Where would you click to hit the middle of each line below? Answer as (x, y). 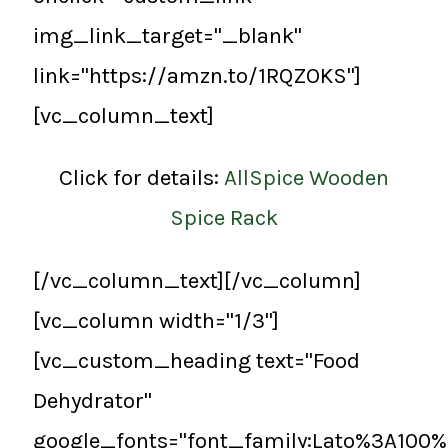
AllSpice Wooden (306, 178)
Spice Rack (224, 218)
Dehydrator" (92, 400)
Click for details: (141, 178)
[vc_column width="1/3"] (156, 320)
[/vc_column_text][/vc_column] (197, 280)
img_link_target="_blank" (167, 35)
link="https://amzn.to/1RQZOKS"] (197, 75)
